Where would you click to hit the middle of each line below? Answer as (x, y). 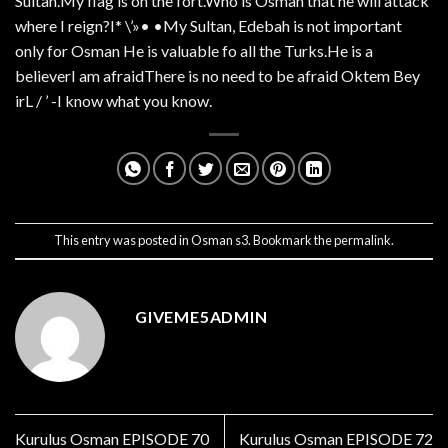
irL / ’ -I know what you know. (113, 100)
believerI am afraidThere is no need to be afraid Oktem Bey (217, 75)
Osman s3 (219, 239)
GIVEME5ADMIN (201, 316)
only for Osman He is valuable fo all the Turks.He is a (194, 50)
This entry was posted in (122, 239)
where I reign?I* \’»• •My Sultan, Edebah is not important (208, 25)
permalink (362, 239)
